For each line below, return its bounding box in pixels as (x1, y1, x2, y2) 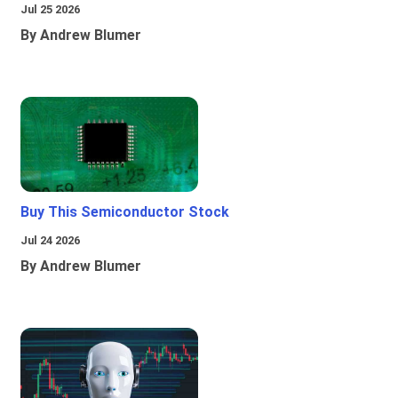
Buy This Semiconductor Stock (20, 203, 229, 221)
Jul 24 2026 (20, 234, 80, 248)
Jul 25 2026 (20, 3, 80, 17)
